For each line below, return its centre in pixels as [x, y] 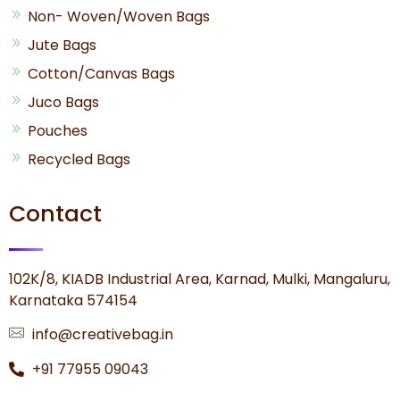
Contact [55, 213]
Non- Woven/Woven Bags [119, 16]
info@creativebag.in [103, 335]
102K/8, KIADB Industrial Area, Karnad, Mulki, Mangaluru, [200, 279]
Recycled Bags [79, 159]
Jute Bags [62, 45]
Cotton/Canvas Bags [101, 73]
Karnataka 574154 [73, 300]
